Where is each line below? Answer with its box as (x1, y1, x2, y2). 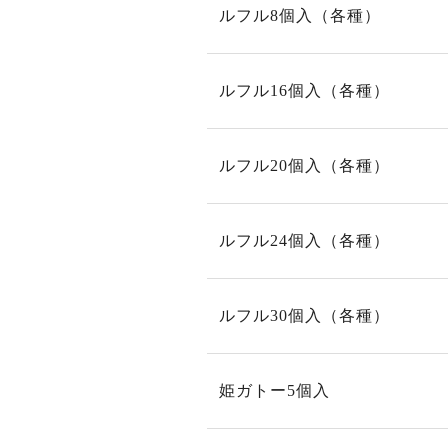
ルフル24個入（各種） (219, 232, 390, 249)
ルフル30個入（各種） (219, 307, 390, 324)
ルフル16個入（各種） (219, 82, 390, 99)
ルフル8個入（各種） (219, 7, 381, 24)
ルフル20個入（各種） (219, 157, 390, 174)
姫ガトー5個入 (219, 382, 330, 399)
